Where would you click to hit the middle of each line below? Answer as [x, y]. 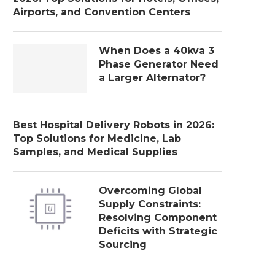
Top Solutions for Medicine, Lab [97, 138]
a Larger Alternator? [152, 77]
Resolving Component [158, 217]
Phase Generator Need [159, 64]
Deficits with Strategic [158, 231]
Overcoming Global [150, 190]
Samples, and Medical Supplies [95, 152]
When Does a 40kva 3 [157, 50]
